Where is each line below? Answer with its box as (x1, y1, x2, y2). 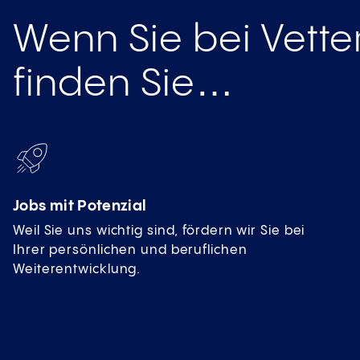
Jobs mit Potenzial (13, 198, 147, 215)
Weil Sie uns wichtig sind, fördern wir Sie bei (13, 224, 305, 239)
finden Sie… (13, 64, 235, 105)
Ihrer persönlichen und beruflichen (13, 243, 247, 258)
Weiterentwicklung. (13, 263, 141, 277)
